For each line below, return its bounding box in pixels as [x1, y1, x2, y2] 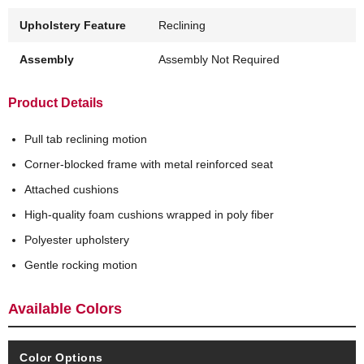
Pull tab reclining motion [24, 132, 147, 146]
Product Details [8, 96, 103, 110]
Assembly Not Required [158, 53, 280, 67]
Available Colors [8, 301, 122, 318]
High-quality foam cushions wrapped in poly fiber [24, 208, 274, 222]
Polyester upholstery [24, 233, 129, 247]
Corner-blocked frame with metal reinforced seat [24, 158, 273, 171]
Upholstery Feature [19, 19, 126, 32]
